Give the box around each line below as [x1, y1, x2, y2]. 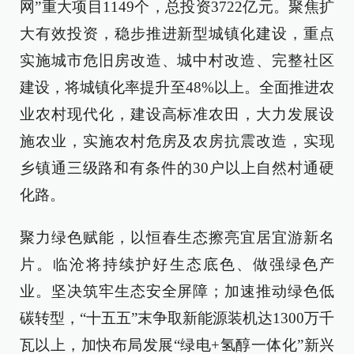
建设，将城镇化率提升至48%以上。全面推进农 [20, 79, 334, 96]
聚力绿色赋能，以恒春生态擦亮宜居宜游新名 [20, 229, 334, 246]
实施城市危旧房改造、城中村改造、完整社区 [20, 52, 334, 69]
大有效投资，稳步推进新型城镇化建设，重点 [20, 25, 334, 42]
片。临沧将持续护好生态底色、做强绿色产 [20, 256, 334, 273]
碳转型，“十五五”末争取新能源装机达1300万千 [20, 310, 334, 326]
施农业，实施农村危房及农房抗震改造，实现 [20, 133, 334, 149]
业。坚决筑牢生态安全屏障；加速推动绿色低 [20, 283, 334, 299]
